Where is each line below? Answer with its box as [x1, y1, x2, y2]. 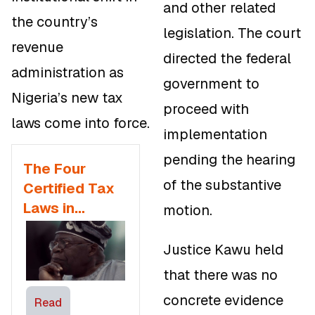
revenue [11, 38, 63, 57]
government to [163, 75, 259, 94]
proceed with [163, 100, 249, 119]
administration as [11, 63, 124, 82]
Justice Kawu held [163, 240, 283, 259]
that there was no [163, 266, 278, 285]
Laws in [23, 199, 75, 218]
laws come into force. [11, 114, 150, 133]
